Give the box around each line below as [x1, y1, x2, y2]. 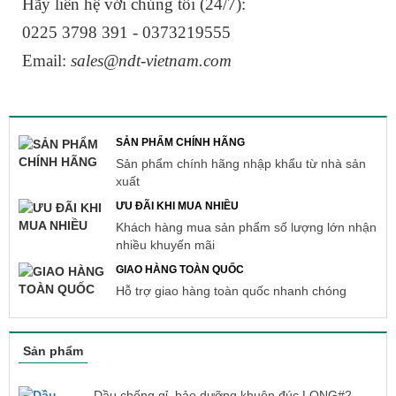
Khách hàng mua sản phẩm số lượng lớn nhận [115, 219, 377, 234]
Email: [22, 50, 71, 70]
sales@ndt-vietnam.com [71, 50, 232, 70]
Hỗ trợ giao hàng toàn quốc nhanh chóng [115, 283, 346, 298]
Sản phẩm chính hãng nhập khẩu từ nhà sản [115, 156, 366, 171]
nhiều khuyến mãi [115, 237, 215, 252]
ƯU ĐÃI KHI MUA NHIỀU [115, 199, 239, 212]
